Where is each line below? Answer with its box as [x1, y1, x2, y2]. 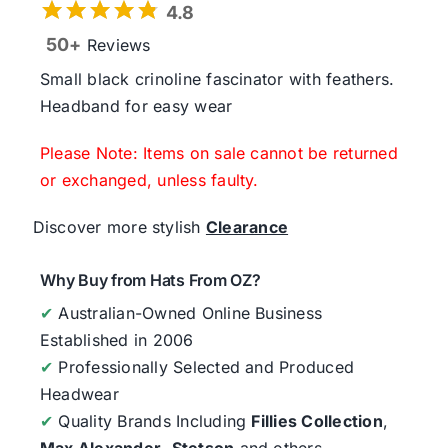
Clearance [205, 216, 289, 237]
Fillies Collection [251, 410, 383, 431]
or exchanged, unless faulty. [39, 169, 259, 190]
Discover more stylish [32, 216, 206, 237]
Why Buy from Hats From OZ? [39, 269, 261, 290]
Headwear [39, 383, 119, 404]
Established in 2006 [39, 329, 194, 350]
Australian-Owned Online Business [53, 302, 323, 323]
